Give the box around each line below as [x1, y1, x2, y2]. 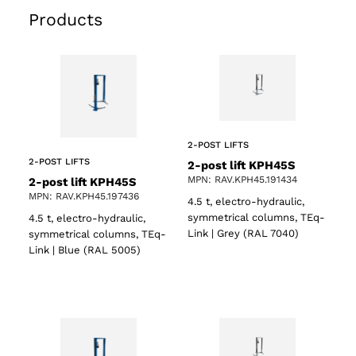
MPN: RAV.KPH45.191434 [188, 173, 297, 185]
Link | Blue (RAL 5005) [29, 244, 141, 257]
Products [29, 9, 103, 29]
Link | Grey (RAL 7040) [188, 227, 299, 240]
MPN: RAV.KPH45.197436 [29, 190, 139, 202]
